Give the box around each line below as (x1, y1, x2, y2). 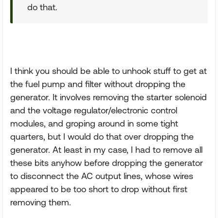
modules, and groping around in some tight (10, 118, 178, 128)
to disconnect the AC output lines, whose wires (10, 171, 193, 181)
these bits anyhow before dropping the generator (10, 158, 203, 168)
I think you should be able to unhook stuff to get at (10, 66, 207, 76)
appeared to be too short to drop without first (10, 184, 187, 194)
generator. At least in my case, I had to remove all (10, 145, 202, 155)
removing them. (10, 197, 71, 207)
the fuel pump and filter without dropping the (10, 79, 185, 89)
